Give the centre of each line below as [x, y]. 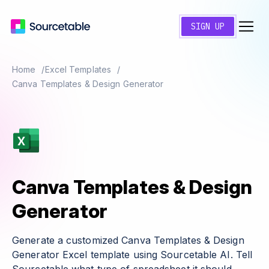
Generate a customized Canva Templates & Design [128, 240]
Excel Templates [78, 69]
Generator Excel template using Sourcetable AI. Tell [132, 255]
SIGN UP [208, 26]
